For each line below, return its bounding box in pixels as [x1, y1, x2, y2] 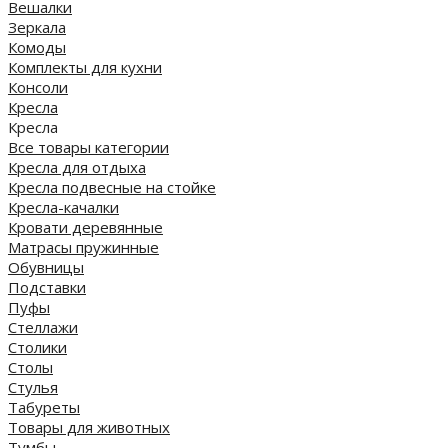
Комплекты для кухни [8, 56, 162, 77]
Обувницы [8, 256, 84, 277]
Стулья [8, 376, 58, 397]
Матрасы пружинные [8, 236, 159, 257]
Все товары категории [8, 136, 169, 157]
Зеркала [8, 16, 66, 37]
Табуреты [8, 396, 80, 417]
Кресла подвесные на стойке [8, 176, 216, 197]
